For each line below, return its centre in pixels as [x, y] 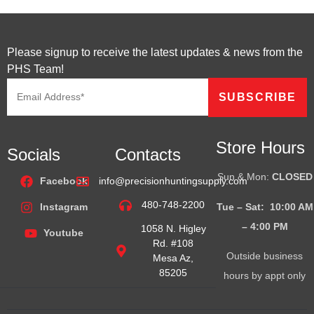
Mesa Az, [173, 258]
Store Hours [260, 148]
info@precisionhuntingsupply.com [173, 181]
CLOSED [292, 177]
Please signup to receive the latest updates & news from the [155, 52]
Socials [34, 155]
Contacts [148, 155]
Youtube [64, 233]
